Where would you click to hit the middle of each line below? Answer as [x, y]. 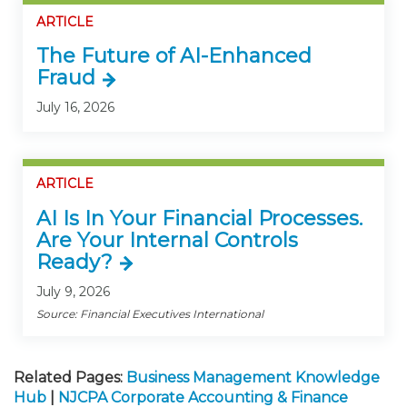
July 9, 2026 [73, 291]
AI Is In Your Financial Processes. [199, 218]
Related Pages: [68, 377]
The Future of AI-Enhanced [174, 56]
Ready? [74, 262]
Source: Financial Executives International [150, 313]
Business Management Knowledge [253, 377]
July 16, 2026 [75, 107]
